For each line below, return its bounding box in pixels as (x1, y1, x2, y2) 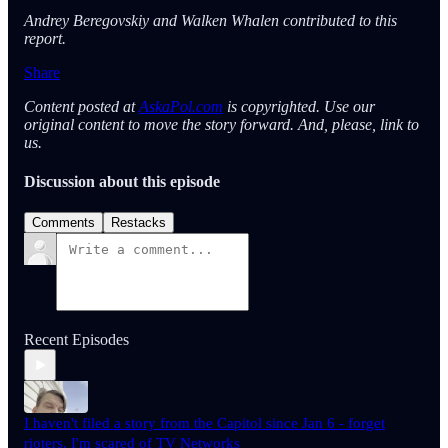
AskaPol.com (139, 97, 223, 115)
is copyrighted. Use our (223, 97, 375, 115)
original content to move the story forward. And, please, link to (24, 115, 419, 133)
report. (24, 29, 66, 47)
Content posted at (24, 97, 139, 115)
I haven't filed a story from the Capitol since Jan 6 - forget (24, 415, 385, 432)
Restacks (111, 215, 166, 231)
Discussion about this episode (24, 173, 220, 191)
